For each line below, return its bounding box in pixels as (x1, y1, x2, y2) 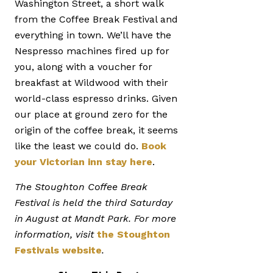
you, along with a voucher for (15, 61, 152, 73)
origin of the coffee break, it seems (15, 124, 178, 136)
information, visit (15, 228, 97, 240)
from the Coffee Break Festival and (15, 13, 178, 26)
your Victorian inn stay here (15, 156, 152, 168)
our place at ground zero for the (15, 108, 168, 121)
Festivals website (15, 244, 102, 256)
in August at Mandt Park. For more (15, 212, 176, 224)
